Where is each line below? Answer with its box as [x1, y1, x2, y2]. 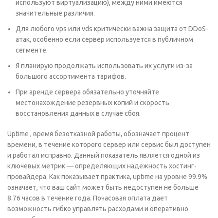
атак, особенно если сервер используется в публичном [16, 36, 193, 43]
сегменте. [16, 46, 48, 54]
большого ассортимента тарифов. [16, 73, 126, 80]
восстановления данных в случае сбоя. [16, 109, 141, 117]
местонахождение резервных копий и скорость [16, 99, 169, 107]
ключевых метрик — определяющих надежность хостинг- [7, 162, 197, 170]
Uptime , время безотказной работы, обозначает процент [7, 130, 189, 138]
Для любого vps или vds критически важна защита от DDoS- [16, 25, 208, 33]
